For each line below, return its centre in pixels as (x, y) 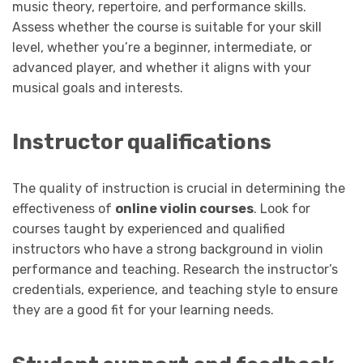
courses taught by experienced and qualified (149, 229)
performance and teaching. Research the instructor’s (175, 270)
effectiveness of (64, 209)
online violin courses (184, 209)
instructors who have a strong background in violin (168, 250)
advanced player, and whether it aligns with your (162, 67)
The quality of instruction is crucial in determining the (179, 189)
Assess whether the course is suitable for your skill (167, 27)
